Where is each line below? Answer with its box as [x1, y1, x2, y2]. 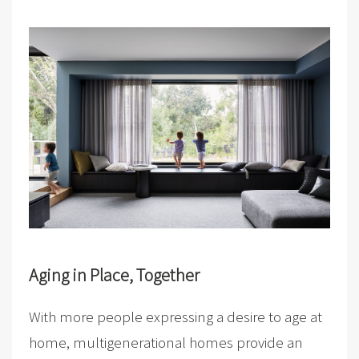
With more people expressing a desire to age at [28, 306, 322, 326]
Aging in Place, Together [28, 263, 200, 286]
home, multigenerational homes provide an [28, 332, 303, 352]
